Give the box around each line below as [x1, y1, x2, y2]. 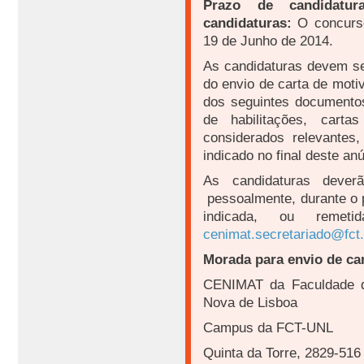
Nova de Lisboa [203, 294, 297, 311]
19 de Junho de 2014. [203, 32, 333, 50]
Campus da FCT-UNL [203, 319, 337, 336]
